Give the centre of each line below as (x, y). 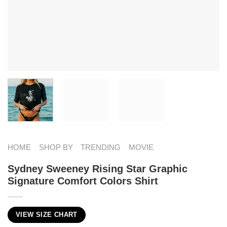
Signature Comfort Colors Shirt (83, 181)
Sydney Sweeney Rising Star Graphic (98, 168)
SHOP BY (56, 147)
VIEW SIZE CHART (47, 215)
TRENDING (101, 147)
